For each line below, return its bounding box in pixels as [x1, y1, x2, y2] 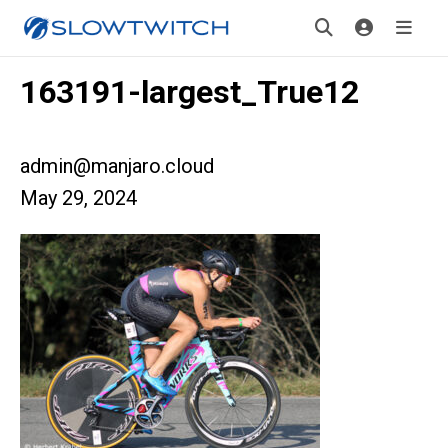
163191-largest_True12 [20, 73, 359, 111]
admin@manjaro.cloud [20, 154, 214, 178]
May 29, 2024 [20, 186, 137, 210]
